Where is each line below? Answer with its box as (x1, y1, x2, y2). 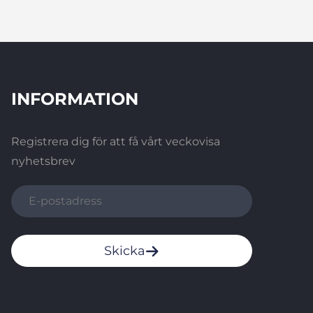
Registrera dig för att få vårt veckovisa (11, 135, 220, 149)
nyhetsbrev (11, 154, 75, 168)
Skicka (104, 243, 145, 259)
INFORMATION (11, 89, 138, 110)
